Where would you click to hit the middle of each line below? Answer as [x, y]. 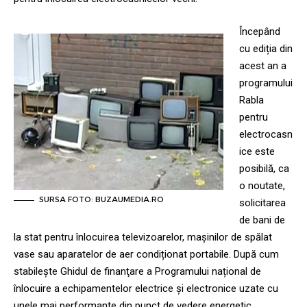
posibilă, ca [264, 168]
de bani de [262, 220]
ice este [257, 151]
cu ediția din [266, 48]
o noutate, [262, 185]
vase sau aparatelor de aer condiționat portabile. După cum [146, 254]
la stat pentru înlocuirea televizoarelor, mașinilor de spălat [143, 237]
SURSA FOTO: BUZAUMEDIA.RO [101, 200]
